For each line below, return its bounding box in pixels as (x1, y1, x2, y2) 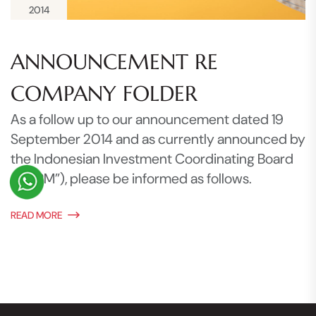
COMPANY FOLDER (11, 80, 197, 107)
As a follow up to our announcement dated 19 (11, 110, 284, 129)
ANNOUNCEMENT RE (11, 49, 218, 75)
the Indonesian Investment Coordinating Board (11, 150, 293, 169)
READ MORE (11, 209, 62, 222)
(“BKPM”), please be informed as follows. (11, 169, 252, 188)
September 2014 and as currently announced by (11, 130, 305, 149)
